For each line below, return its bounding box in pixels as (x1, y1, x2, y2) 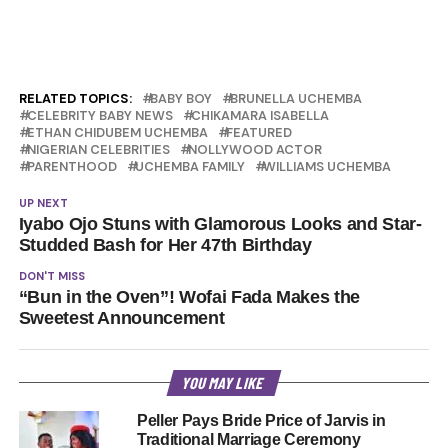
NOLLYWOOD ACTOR (187, 141, 322, 159)
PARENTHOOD (26, 158, 117, 176)
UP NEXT (18, 196, 68, 211)
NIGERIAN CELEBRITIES (26, 141, 170, 159)
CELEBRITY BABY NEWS (26, 107, 173, 125)
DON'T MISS (18, 269, 85, 284)
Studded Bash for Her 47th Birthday (18, 235, 312, 256)
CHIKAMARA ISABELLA (190, 107, 329, 125)
